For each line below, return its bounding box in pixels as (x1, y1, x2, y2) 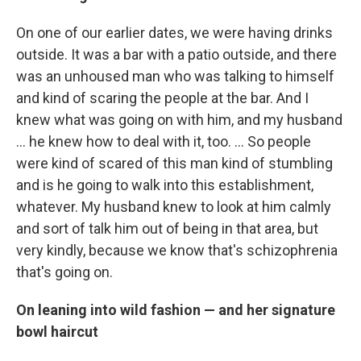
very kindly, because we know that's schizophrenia (16, 242, 338, 259)
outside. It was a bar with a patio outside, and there (16, 46, 337, 63)
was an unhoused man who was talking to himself (16, 68, 334, 85)
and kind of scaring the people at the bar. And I (16, 89, 309, 106)
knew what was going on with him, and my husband (16, 111, 342, 128)
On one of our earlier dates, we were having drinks (16, 24, 333, 41)
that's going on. (16, 263, 113, 280)
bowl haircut (16, 323, 98, 340)
